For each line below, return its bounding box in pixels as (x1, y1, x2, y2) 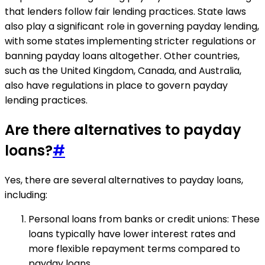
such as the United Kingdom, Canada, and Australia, (5, 64, 241, 78)
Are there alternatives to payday (5, 120, 241, 140)
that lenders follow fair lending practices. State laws (5, 5, 246, 19)
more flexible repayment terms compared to (28, 242, 240, 256)
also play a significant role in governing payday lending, (5, 20, 259, 34)
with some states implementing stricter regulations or (5, 34, 256, 49)
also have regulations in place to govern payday (5, 79, 228, 93)
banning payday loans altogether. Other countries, (5, 49, 240, 63)
